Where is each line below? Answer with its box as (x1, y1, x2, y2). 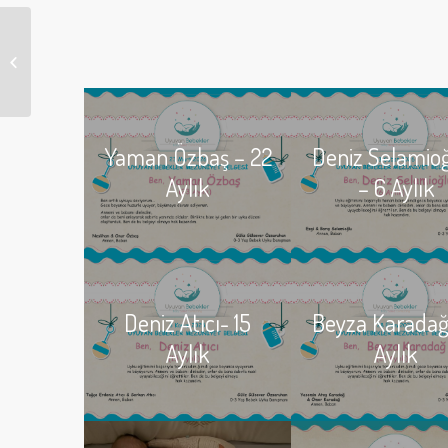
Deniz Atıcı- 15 (123, 307, 251, 339)
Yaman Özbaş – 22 (103, 141, 272, 173)
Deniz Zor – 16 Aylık (35, 52, 152, 70)
